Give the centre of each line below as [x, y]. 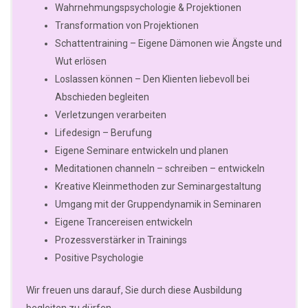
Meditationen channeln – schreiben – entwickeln [160, 169]
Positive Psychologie [99, 258]
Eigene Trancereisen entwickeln [124, 222]
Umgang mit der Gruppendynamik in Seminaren [158, 205]
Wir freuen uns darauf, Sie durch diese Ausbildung [134, 290]
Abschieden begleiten [102, 97]
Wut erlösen [81, 62]
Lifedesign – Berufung [103, 133]
